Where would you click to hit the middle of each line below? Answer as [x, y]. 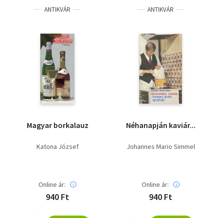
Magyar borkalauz [57, 125]
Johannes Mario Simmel [161, 146]
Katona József [57, 146]
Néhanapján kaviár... [161, 125]
